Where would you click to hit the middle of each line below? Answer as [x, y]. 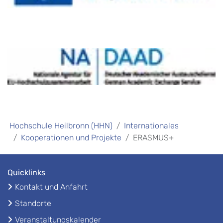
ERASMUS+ [153, 138]
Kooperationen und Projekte [71, 138]
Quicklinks [26, 173]
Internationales [151, 126]
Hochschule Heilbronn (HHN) [61, 126]
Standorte [33, 204]
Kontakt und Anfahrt [51, 187]
